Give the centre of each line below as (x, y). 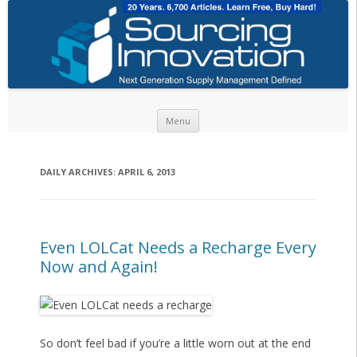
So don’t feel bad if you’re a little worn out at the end (175, 343)
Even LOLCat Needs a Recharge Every (178, 248)
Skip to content (238, 115)
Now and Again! (98, 267)
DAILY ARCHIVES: (78, 172)
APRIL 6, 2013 (146, 172)
